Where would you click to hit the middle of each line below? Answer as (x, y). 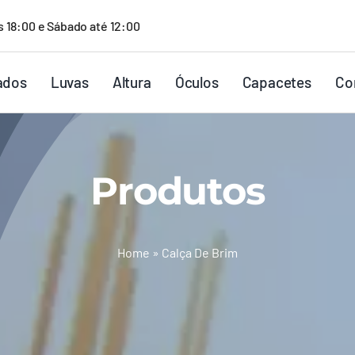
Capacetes (277, 82)
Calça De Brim (200, 252)
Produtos (177, 191)
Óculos (197, 82)
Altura (132, 82)
